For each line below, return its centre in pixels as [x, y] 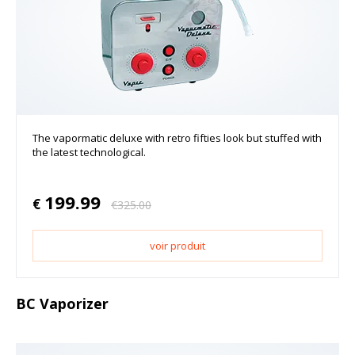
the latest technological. [89, 153]
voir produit [177, 246]
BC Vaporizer [62, 304]
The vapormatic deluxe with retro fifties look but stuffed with [177, 138]
